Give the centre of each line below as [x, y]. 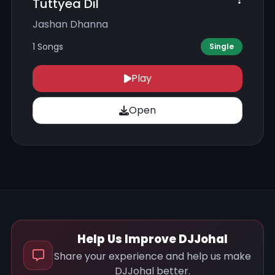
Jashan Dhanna [70, 24]
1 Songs [48, 46]
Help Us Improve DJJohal [152, 239]
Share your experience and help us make [152, 256]
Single [222, 46]
